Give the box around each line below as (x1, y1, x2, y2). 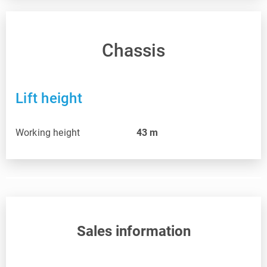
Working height (15, 127, 80, 139)
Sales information (76, 223, 191, 240)
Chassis (102, 40, 165, 61)
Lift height (15, 90, 82, 107)
